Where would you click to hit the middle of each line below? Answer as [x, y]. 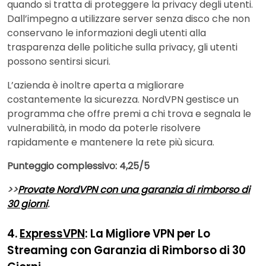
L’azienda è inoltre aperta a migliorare [96, 85]
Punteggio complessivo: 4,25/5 [78, 166]
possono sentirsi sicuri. [59, 62]
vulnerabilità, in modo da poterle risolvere [104, 128]
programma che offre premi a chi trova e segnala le [129, 114]
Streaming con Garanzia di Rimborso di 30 [126, 251]
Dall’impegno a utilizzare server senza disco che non [129, 19]
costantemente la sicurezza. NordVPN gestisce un [123, 100]
